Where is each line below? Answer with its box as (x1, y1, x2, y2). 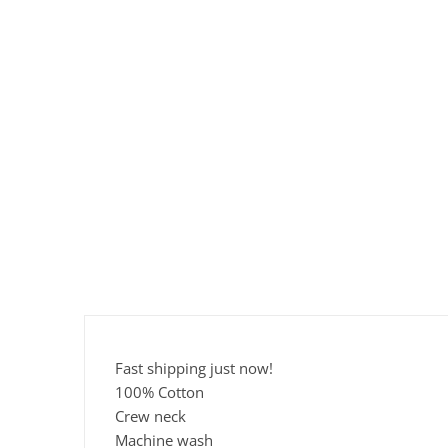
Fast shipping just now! (115, 358, 273, 379)
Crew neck (115, 406, 186, 427)
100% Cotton (115, 382, 204, 403)
